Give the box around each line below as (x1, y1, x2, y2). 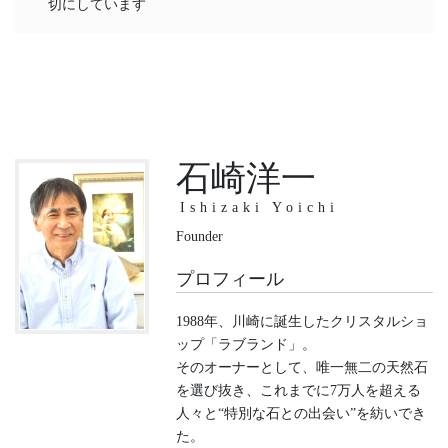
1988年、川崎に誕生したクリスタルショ (175, 313, 428, 329)
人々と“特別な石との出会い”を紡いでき (175, 405, 426, 421)
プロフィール (175, 268, 284, 289)
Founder (175, 228, 223, 244)
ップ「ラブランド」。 (175, 336, 316, 352)
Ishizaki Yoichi (179, 199, 339, 215)
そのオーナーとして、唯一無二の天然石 (175, 359, 428, 375)
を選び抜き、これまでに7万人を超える (175, 382, 421, 398)
